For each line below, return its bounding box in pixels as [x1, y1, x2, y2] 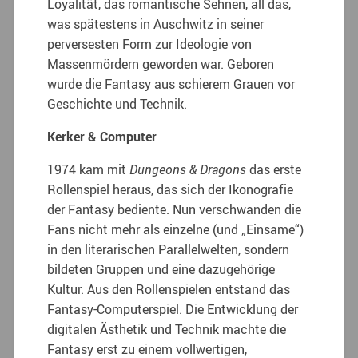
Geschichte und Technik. [47, 94, 188, 113]
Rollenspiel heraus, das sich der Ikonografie [47, 180, 294, 198]
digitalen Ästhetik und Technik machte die [47, 320, 287, 338]
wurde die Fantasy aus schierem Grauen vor [47, 74, 296, 93]
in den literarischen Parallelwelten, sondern [47, 240, 290, 258]
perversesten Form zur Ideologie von [47, 34, 253, 53]
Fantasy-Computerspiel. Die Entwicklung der [47, 300, 299, 318]
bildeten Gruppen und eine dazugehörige [47, 260, 276, 278]
